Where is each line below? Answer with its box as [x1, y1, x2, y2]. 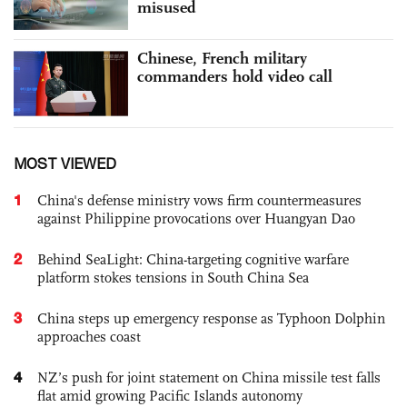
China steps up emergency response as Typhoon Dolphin [37, 309, 385, 327]
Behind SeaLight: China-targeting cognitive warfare [37, 250, 349, 268]
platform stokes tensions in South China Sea [37, 268, 309, 286]
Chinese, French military [137, 48, 307, 69]
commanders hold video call [137, 66, 333, 87]
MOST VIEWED [14, 154, 116, 172]
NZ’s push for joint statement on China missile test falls [37, 368, 381, 386]
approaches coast [37, 327, 141, 345]
